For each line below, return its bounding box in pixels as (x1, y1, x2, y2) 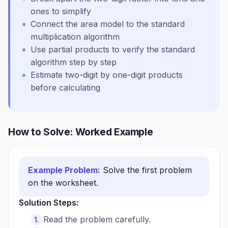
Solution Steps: (19, 197, 78, 208)
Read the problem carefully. (43, 214, 151, 224)
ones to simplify (31, 6, 91, 16)
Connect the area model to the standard (31, 19, 185, 29)
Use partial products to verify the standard (31, 44, 195, 54)
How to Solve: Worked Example (8, 126, 153, 138)
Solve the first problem (103, 165, 192, 175)
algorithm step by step (31, 57, 117, 67)
